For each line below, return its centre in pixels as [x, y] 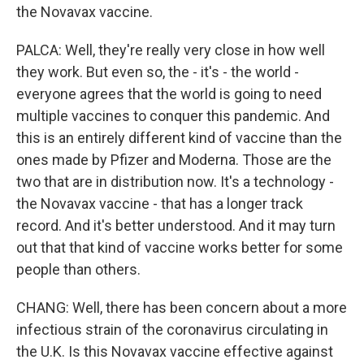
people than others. [78, 269]
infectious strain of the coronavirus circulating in [172, 329]
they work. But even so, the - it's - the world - [158, 72]
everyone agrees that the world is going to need [169, 94]
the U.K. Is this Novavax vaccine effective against [175, 351]
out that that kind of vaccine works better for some [180, 247]
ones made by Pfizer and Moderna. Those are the [174, 160]
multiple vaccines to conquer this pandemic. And [173, 116]
